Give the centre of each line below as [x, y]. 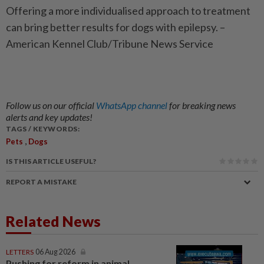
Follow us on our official [51, 105]
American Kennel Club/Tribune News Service [110, 44]
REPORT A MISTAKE [41, 182]
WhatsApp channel [133, 105]
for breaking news [202, 105]
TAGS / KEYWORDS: [43, 129]
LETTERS [20, 252]
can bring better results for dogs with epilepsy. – [115, 27]
